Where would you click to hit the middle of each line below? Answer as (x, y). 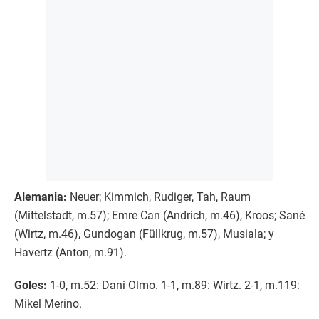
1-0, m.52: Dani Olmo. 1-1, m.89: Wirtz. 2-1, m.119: (173, 285)
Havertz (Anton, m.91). (70, 252)
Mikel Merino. (48, 303)
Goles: (31, 285)
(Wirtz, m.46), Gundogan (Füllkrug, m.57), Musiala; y (144, 234)
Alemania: (41, 197)
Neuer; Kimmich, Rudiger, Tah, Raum (159, 197)
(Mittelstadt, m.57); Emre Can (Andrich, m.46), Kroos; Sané (159, 215)
